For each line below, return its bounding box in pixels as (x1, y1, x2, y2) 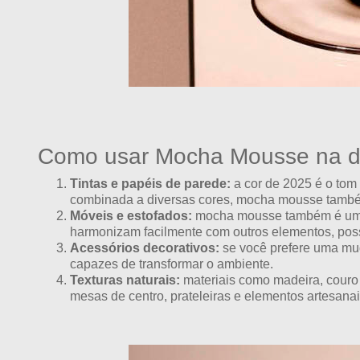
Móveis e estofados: (70, 209, 192, 223)
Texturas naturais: (70, 273, 180, 288)
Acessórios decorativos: (70, 241, 219, 256)
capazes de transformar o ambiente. (70, 257, 273, 272)
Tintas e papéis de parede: (70, 177, 231, 191)
